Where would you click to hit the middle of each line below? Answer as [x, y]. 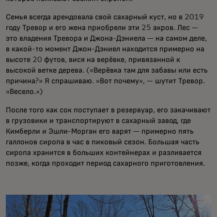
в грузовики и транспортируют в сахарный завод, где [98, 120]
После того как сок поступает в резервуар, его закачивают [108, 110]
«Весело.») [25, 91]
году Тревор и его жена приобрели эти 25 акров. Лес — [102, 27]
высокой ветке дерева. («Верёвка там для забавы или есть [107, 70]
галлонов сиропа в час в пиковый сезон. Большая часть [103, 142]
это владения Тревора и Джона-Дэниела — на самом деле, [106, 38]
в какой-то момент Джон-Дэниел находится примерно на [105, 49]
